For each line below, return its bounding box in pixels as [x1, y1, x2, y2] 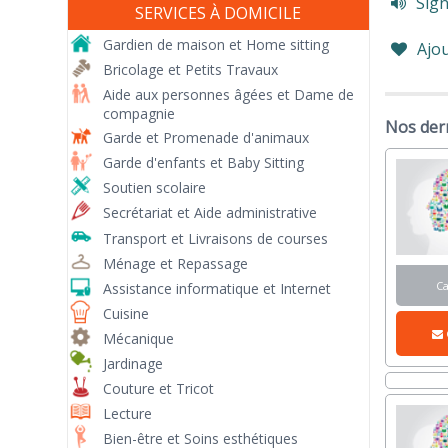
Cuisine [103, 303, 150, 323]
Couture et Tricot [103, 378, 215, 398]
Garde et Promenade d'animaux [103, 128, 310, 148]
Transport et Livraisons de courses [103, 228, 329, 248]
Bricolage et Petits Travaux [103, 60, 279, 80]
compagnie [103, 104, 176, 124]
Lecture [103, 403, 153, 423]
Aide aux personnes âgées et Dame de [103, 85, 355, 105]
